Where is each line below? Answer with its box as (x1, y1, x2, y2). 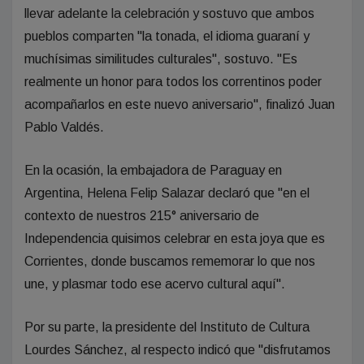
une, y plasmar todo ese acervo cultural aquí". (24, 277, 285, 291)
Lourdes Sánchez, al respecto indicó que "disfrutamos (24, 343, 331, 357)
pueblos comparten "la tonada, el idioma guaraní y (24, 29, 310, 43)
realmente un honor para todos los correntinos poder (24, 75, 322, 89)
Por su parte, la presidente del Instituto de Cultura (24, 320, 310, 334)
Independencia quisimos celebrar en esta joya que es (24, 232, 325, 245)
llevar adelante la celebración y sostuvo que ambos (24, 6, 314, 20)
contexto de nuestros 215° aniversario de (24, 209, 259, 223)
